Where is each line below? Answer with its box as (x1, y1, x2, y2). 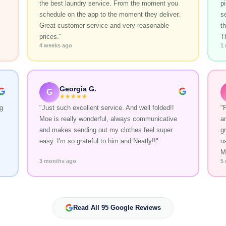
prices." (39, 33, 62, 41)
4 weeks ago (39, 42, 73, 49)
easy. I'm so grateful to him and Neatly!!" (39, 137, 159, 145)
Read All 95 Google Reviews (73, 204, 161, 212)
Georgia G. (60, 85, 97, 93)
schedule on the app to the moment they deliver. (39, 11, 181, 19)
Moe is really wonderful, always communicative (39, 115, 178, 123)
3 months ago (39, 158, 77, 164)
